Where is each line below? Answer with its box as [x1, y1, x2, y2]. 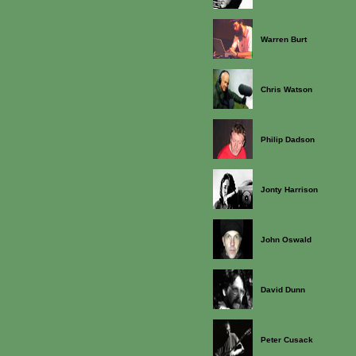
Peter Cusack [261, 335, 313, 344]
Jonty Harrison [261, 185, 318, 194]
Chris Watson [261, 85, 312, 94]
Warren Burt [261, 35, 307, 44]
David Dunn [261, 285, 305, 294]
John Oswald [261, 235, 311, 244]
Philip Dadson [261, 135, 315, 144]
